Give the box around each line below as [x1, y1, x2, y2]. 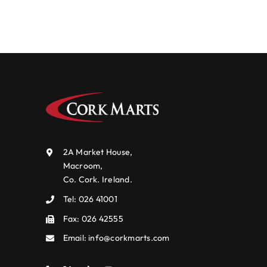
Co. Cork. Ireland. [63, 174, 132, 185]
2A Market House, [63, 147, 133, 158]
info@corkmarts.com [88, 232, 170, 244]
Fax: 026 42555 [63, 213, 123, 224]
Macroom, [63, 160, 103, 172]
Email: [63, 232, 89, 244]
